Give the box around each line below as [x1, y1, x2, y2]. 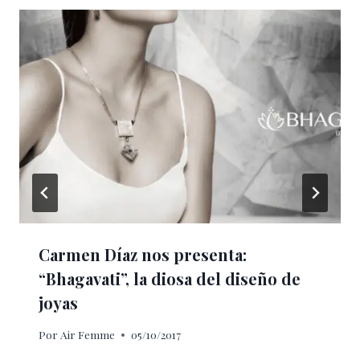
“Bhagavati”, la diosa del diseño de [39, 268, 301, 290]
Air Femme [60, 327, 116, 342]
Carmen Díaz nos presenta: [39, 243, 247, 266]
